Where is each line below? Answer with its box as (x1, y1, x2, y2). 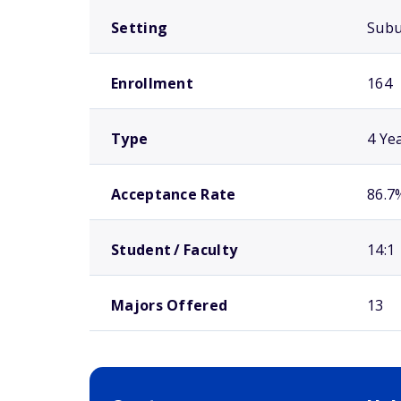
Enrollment (111, 73, 193, 93)
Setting (111, 18, 168, 38)
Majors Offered (111, 295, 228, 315)
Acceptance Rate (111, 184, 236, 204)
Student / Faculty (111, 240, 238, 260)
